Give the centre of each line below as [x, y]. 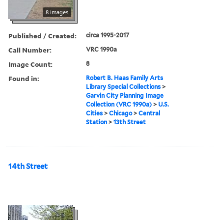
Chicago [121, 113]
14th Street [28, 166]
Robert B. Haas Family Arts [125, 78]
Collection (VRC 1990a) [119, 104]
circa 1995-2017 [108, 35]
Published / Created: [42, 35]
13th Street [130, 122]
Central [150, 113]
